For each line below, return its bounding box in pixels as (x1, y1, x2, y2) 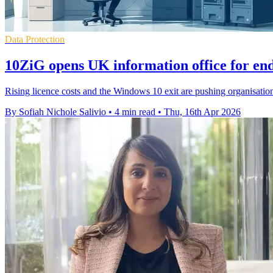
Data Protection (5, 34, 65, 44)
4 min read (115, 106, 155, 117)
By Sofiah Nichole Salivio (5, 106, 106, 117)
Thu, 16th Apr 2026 (164, 106, 241, 117)
